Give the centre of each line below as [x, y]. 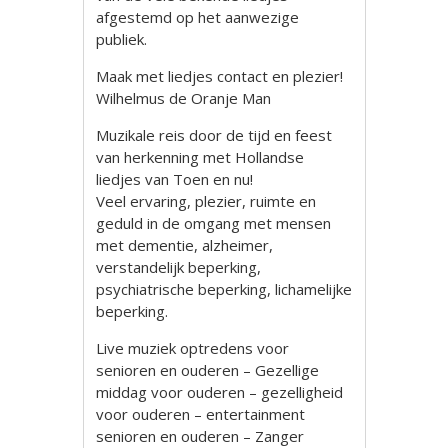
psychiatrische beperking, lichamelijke [224, 289]
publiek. [122, 39]
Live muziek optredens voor [193, 348]
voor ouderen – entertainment [201, 414]
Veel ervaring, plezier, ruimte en [206, 201]
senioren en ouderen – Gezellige [208, 370]
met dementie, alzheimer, [185, 245]
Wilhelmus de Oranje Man [184, 98]
